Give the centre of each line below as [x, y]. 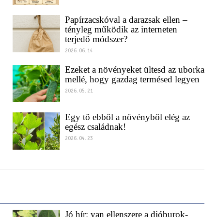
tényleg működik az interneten [121, 38]
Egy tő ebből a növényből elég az [127, 126]
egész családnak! [95, 136]
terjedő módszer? [96, 48]
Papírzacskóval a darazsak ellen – [126, 29]
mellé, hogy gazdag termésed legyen [132, 88]
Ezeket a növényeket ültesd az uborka [134, 78]
